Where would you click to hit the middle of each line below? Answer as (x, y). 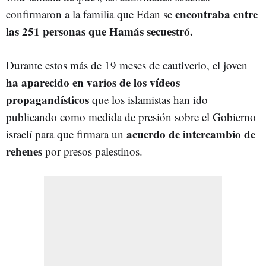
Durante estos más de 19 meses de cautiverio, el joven (127, 65)
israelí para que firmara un (65, 134)
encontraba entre (216, 14)
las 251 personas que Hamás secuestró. (99, 31)
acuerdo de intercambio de (189, 134)
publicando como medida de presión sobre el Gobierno (131, 116)
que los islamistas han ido (148, 99)
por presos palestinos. (92, 151)
